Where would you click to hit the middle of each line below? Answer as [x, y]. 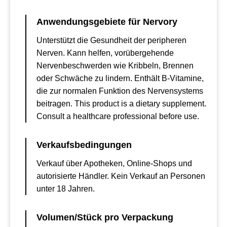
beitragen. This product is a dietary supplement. [121, 104]
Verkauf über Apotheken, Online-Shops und [114, 163]
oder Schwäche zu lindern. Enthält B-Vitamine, [120, 78]
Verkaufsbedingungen [84, 145]
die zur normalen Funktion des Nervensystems [120, 91]
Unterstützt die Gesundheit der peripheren [111, 40]
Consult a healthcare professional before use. [118, 116]
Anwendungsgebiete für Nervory [107, 22]
